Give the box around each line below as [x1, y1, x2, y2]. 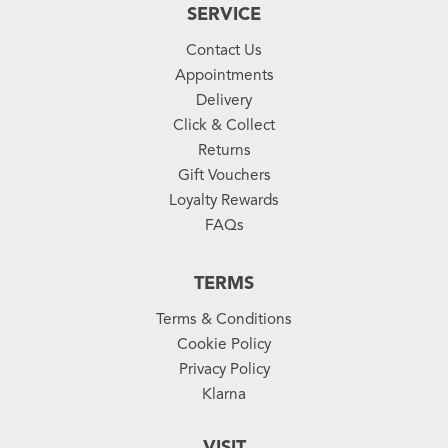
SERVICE [187, 3, 261, 26]
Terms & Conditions [156, 309, 292, 329]
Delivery [196, 90, 252, 110]
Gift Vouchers [177, 165, 271, 185]
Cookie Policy [177, 334, 271, 354]
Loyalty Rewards [169, 190, 279, 210]
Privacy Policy [178, 359, 270, 379]
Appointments [174, 65, 274, 85]
